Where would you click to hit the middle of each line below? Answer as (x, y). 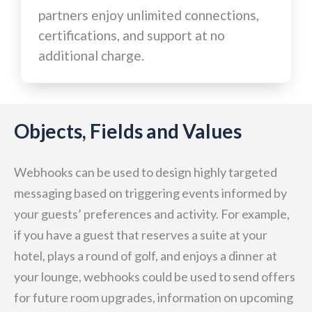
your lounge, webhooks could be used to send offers (155, 276)
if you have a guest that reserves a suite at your (141, 235)
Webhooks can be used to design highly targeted (146, 172)
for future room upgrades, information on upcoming (154, 297)
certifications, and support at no (132, 35)
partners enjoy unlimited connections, (149, 15)
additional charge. (91, 55)
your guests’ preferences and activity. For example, (152, 214)
